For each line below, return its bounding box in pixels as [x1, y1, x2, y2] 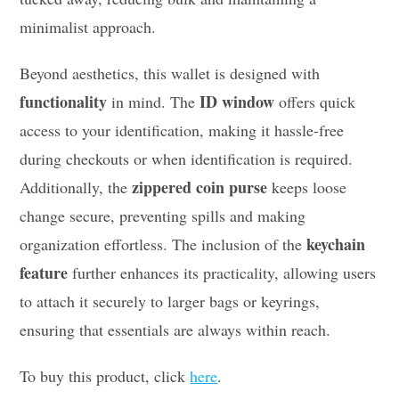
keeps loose [267, 176, 347, 198]
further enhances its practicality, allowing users [68, 262, 377, 283]
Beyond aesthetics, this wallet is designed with [20, 62, 321, 84]
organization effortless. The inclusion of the [20, 233, 307, 255]
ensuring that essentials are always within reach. [20, 319, 331, 340]
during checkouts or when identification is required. [20, 148, 354, 169]
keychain [306, 232, 366, 256]
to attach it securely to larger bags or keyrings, [20, 290, 321, 312]
